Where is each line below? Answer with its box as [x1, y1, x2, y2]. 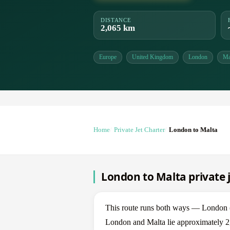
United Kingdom [132, 53, 173, 61]
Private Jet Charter [114, 126, 165, 134]
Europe [99, 53, 117, 61]
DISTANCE [101, 17, 131, 24]
